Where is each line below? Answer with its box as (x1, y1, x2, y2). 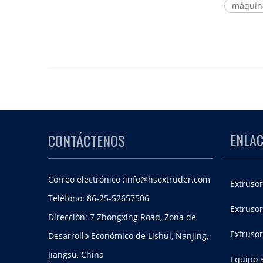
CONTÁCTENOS (48, 130, 125, 151)
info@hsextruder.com (125, 174, 210, 185)
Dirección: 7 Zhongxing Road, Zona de (48, 211, 196, 222)
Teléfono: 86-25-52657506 (48, 193, 149, 204)
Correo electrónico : (48, 174, 125, 185)
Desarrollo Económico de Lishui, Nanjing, (48, 230, 208, 241)
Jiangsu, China (48, 249, 104, 260)
